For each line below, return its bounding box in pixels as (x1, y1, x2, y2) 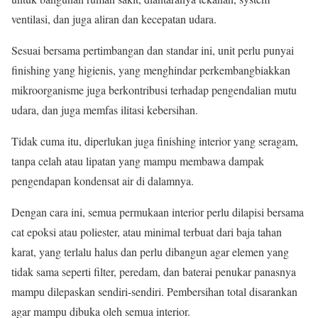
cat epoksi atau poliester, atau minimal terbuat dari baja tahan (11, 224, 282, 239)
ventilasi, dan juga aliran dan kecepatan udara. (11, 11, 216, 26)
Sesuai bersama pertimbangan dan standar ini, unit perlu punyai (11, 43, 294, 57)
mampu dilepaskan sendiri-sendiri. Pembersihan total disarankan (11, 284, 297, 299)
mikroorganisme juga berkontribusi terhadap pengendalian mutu (11, 82, 297, 97)
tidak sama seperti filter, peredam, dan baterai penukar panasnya (11, 264, 296, 279)
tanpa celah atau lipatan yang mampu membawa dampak (11, 153, 264, 168)
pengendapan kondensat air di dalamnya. (11, 173, 194, 188)
